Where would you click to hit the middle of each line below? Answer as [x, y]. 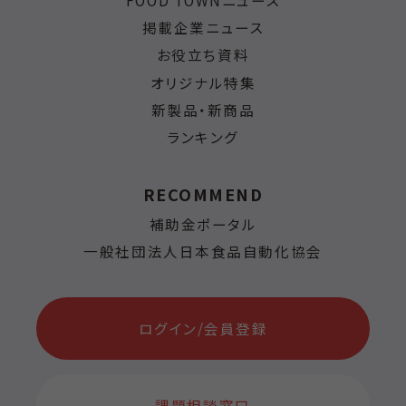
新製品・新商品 [203, 109]
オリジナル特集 [203, 82]
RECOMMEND [203, 194]
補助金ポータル [203, 223]
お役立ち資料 [203, 55]
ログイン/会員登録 [203, 328]
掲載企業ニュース [203, 27]
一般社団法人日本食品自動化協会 [203, 251]
